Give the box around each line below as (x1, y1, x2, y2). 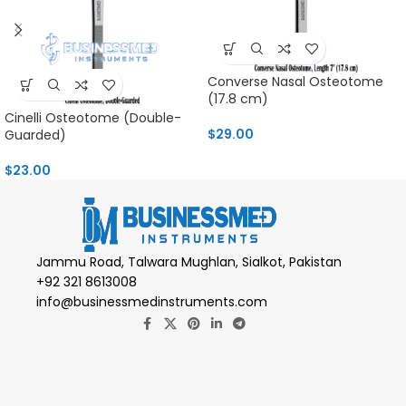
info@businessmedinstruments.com (36, 293, 267, 312)
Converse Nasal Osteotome (208, 72, 383, 92)
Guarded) (5, 126, 66, 145)
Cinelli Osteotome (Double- (5, 109, 181, 128)
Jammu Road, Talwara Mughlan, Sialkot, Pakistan (36, 253, 342, 272)
